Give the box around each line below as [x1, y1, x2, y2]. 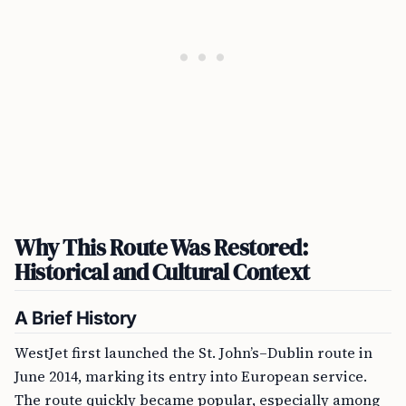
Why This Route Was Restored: [14, 232, 309, 263]
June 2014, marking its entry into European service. [14, 366, 367, 386]
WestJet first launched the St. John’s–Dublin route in [14, 343, 372, 362]
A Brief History [14, 307, 137, 329]
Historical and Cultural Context [14, 256, 310, 287]
